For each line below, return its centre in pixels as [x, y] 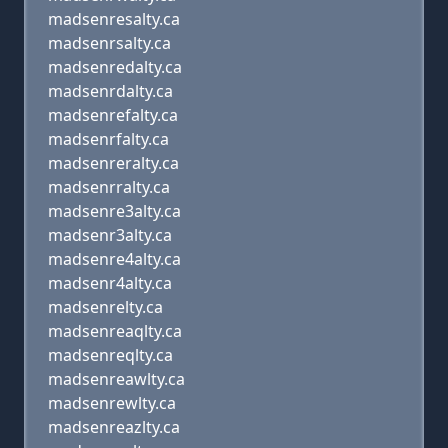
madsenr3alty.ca [110, 235]
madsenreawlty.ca [116, 379]
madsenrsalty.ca [109, 43]
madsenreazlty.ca [114, 427]
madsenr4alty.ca [110, 283]
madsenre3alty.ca [114, 211]
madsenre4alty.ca [114, 259]
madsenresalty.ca [114, 19]
